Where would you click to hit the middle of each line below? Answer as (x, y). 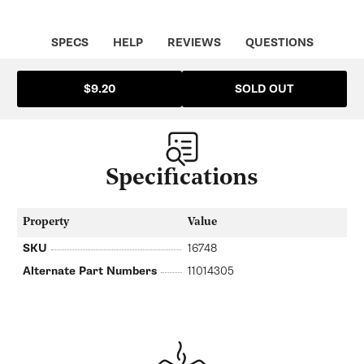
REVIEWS (194, 43)
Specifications (182, 178)
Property (46, 222)
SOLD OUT (264, 89)
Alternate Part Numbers (90, 271)
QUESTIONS (279, 43)
